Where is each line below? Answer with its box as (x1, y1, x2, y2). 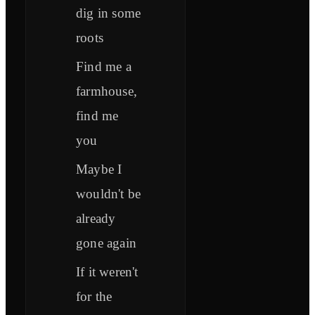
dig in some (76, 6, 141, 21)
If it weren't (76, 264, 139, 280)
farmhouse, (76, 84, 137, 99)
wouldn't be (76, 186, 141, 202)
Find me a (76, 59, 131, 75)
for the (76, 289, 112, 304)
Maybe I (76, 162, 122, 177)
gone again (76, 236, 136, 251)
